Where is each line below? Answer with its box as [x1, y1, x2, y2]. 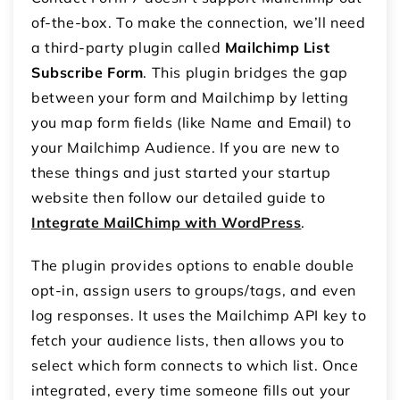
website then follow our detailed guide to [31, 188, 326, 207]
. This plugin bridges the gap [143, 63, 348, 82]
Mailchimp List [224, 38, 330, 57]
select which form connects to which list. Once [31, 356, 359, 375]
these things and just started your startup [31, 163, 331, 182]
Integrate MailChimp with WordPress [31, 213, 302, 232]
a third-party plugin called [31, 38, 225, 57]
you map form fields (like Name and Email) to [31, 113, 352, 132]
